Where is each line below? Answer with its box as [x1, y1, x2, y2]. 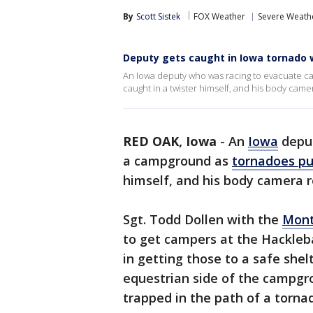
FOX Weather [194, 10, 245, 22]
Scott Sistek [136, 10, 180, 22]
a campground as [123, 152, 232, 169]
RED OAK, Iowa [123, 133, 217, 150]
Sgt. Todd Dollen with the [123, 211, 282, 228]
